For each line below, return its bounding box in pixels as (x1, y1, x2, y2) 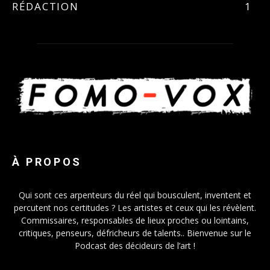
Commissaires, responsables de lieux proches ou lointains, (21, 215, 249, 227)
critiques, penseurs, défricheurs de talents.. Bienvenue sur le (19, 227, 251, 239)
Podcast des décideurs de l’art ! (75, 240, 195, 252)
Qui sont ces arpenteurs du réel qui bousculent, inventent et (19, 189, 251, 201)
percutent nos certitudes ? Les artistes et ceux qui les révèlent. (14, 202, 256, 214)
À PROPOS (12, 155, 82, 169)
